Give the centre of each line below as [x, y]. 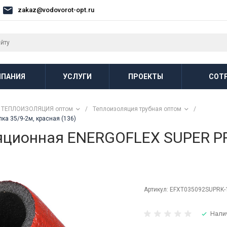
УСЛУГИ [77, 76]
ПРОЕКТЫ [145, 76]
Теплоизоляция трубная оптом [137, 109]
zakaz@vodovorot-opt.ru [56, 10]
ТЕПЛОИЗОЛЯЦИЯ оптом [37, 109]
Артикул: [157, 189]
